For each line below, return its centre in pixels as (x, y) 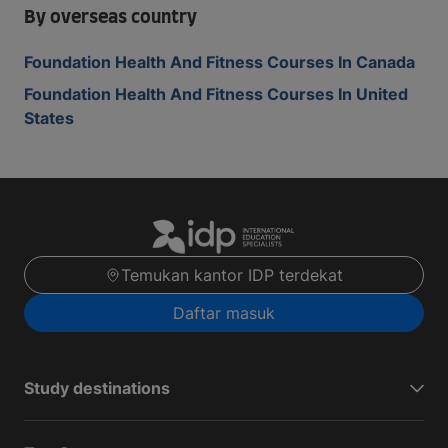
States (49, 118)
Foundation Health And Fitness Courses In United (216, 94)
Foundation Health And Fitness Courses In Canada (219, 62)
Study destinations (97, 388)
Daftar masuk (224, 313)
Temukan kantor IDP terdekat (232, 275)
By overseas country (110, 18)
